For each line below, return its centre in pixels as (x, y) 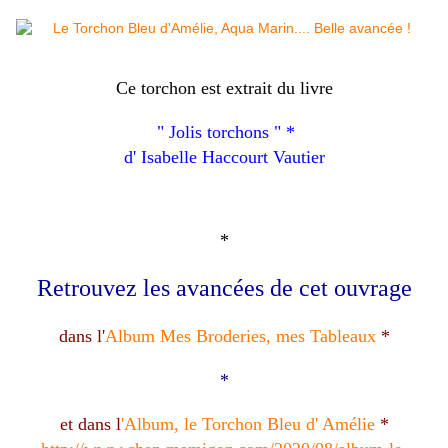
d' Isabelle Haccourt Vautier (224, 157)
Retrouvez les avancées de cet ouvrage (224, 288)
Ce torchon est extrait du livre (224, 88)
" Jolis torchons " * (226, 132)
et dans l (90, 424)
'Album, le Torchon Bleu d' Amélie (247, 424)
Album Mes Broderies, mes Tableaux (240, 336)
